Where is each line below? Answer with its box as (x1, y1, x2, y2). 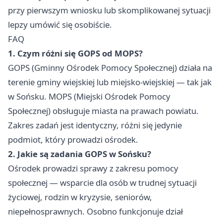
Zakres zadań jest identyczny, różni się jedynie (8, 119, 182, 131)
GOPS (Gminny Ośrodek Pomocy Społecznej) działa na (8, 62, 212, 74)
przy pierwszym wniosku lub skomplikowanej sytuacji (8, 4, 211, 16)
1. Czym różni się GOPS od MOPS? (8, 48, 143, 59)
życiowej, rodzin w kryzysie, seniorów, (8, 191, 152, 203)
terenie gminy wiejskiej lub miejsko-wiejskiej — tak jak (8, 76, 212, 88)
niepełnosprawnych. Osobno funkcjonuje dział (8, 206, 183, 218)
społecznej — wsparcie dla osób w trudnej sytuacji (8, 177, 197, 189)
